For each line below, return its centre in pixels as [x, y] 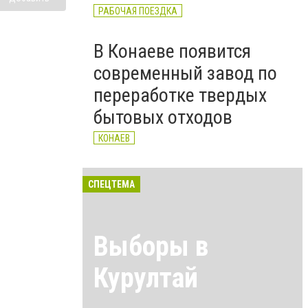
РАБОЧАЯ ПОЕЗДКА [138, 11]
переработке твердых [180, 95]
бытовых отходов [163, 117]
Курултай [146, 278]
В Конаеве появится [172, 51]
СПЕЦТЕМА [111, 184]
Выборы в [151, 246]
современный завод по [185, 73]
